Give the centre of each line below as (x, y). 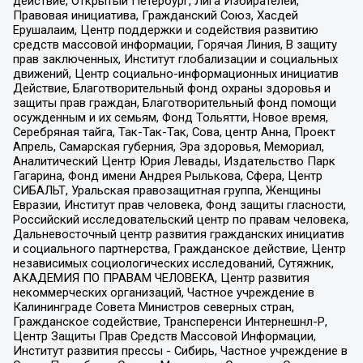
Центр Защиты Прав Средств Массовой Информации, (164, 336)
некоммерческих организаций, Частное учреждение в (163, 292)
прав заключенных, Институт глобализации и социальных (175, 59)
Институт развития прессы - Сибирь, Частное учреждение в (180, 350)
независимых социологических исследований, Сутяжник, (173, 263)
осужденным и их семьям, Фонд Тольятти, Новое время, (170, 117)
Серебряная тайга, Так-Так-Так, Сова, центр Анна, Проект (174, 132)
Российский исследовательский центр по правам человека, (180, 219)
